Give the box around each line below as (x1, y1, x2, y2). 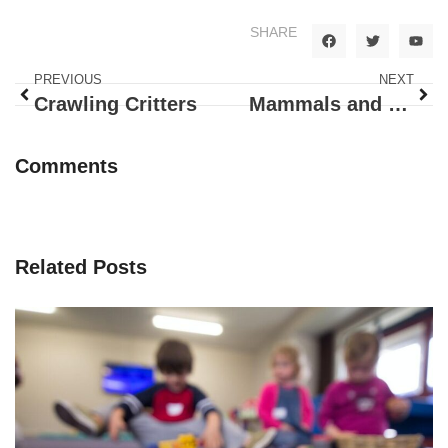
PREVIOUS (34, 71, 102, 87)
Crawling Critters (34, 92, 197, 115)
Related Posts (15, 255, 147, 278)
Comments (15, 154, 118, 177)
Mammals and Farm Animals (388, 92, 408, 115)
